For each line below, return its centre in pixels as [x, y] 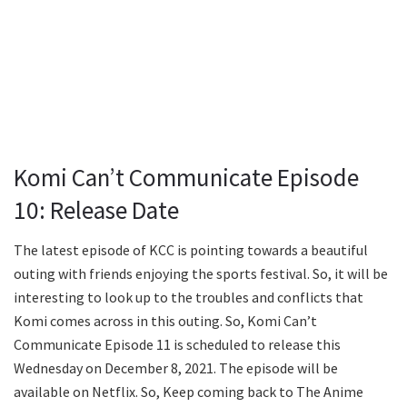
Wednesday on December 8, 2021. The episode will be [176, 368]
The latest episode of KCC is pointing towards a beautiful [191, 250]
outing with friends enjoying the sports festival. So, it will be [201, 274]
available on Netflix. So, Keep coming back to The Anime [189, 392]
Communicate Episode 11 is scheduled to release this [177, 345]
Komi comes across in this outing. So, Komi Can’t [165, 321]
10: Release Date [96, 209]
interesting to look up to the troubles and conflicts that [189, 298]
